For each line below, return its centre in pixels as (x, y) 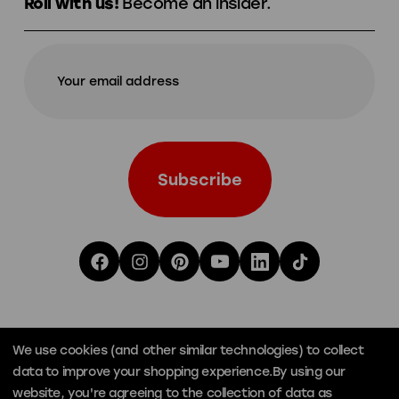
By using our (309, 372)
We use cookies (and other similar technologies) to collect (188, 350)
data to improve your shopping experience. (142, 372)
